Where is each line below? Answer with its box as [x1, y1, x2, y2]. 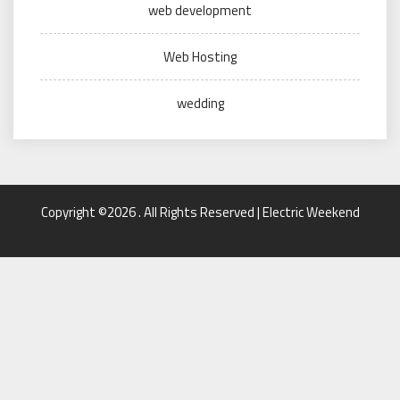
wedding [176, 92, 224, 113]
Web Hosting [163, 46, 237, 67]
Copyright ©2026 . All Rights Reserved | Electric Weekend [40, 201, 360, 222]
